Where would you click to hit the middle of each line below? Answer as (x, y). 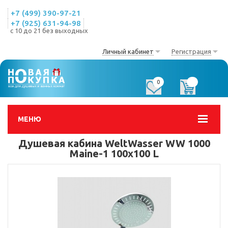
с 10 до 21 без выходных (49, 31)
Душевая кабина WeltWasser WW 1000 (114, 143)
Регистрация (191, 51)
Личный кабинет (128, 51)
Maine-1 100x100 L (114, 153)
